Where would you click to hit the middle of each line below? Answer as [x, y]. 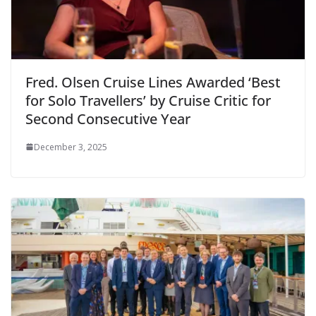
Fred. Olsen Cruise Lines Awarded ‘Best [153, 82]
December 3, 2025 [71, 147]
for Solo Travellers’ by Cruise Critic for [148, 100]
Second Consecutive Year [108, 119]
